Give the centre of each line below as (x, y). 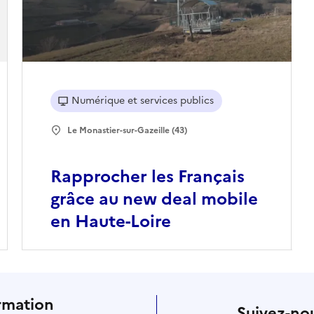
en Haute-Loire (110, 222)
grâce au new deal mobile (154, 199)
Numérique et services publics (142, 101)
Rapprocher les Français (147, 177)
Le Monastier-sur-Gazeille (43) (127, 131)
